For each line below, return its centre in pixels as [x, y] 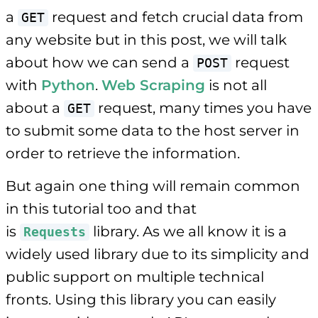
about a [35, 108]
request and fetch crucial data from [176, 17]
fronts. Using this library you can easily [141, 299]
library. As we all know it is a [188, 231]
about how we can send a [99, 62]
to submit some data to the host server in [153, 130]
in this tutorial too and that [101, 208]
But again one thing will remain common [153, 186]
